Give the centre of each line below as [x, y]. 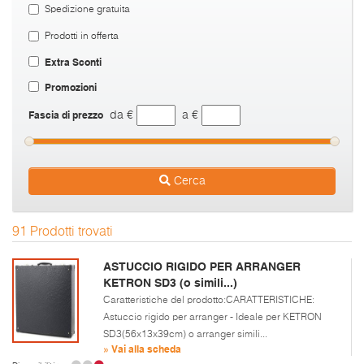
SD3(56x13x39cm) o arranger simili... [185, 334]
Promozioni [71, 87]
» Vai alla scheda [142, 348]
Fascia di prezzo [66, 114]
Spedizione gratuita [87, 9]
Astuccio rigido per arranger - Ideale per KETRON [212, 317]
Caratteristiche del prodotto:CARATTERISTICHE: [209, 300]
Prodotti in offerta [82, 36]
